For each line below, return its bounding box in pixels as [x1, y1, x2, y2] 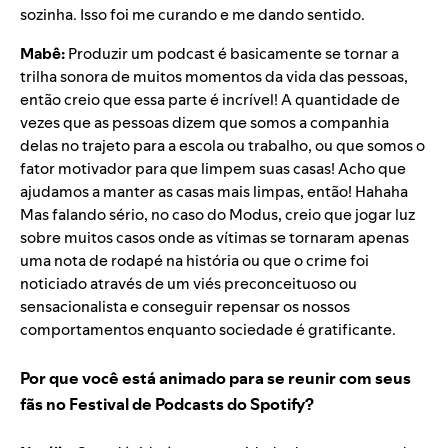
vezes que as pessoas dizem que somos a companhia [20, 112, 389, 134]
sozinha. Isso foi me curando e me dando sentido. [20, 4, 365, 26]
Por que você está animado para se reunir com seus [20, 367, 411, 390]
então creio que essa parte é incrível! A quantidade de [20, 89, 400, 111]
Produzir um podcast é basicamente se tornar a [68, 43, 399, 65]
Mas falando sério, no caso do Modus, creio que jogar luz [20, 204, 415, 226]
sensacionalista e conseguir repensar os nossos [20, 296, 350, 318]
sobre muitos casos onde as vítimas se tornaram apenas [20, 227, 409, 249]
